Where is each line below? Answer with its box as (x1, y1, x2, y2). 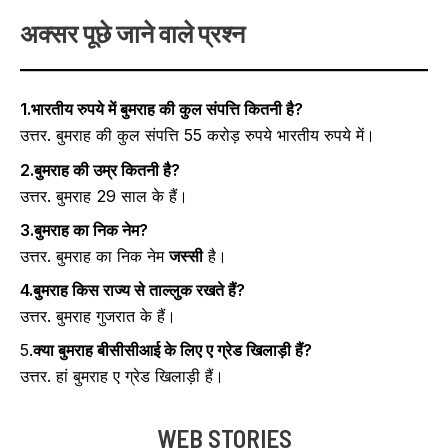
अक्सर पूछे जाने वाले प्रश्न (20, 17, 245, 48)
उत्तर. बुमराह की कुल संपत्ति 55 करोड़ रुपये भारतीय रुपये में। (20, 125, 375, 146)
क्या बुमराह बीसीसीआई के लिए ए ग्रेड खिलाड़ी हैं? (33, 340, 312, 361)
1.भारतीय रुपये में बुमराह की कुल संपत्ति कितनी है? (20, 99, 303, 120)
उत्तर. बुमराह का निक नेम (20, 245, 169, 266)
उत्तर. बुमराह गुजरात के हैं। (20, 306, 176, 327)
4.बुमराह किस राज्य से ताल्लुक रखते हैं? (20, 280, 245, 301)
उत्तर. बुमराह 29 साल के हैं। (20, 185, 188, 206)
